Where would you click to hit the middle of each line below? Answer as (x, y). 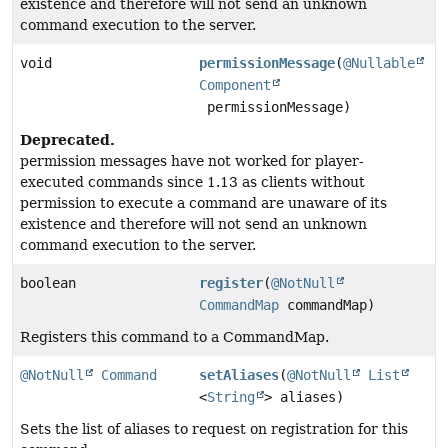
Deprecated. (67, 140)
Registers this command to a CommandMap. (174, 337)
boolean (48, 283)
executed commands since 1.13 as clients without (192, 182)
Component (235, 85)
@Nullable (379, 63)
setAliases (239, 375)
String (231, 397)
